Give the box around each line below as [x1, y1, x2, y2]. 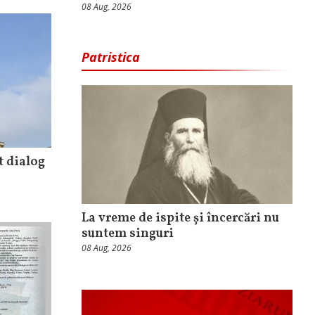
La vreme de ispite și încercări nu [82, 210, 279, 228]
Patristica [82, 49, 140, 66]
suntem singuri [82, 225, 174, 243]
